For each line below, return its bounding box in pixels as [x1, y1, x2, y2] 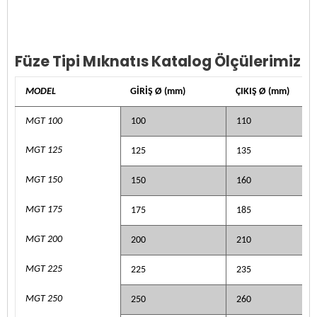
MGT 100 [25, 116, 62, 126]
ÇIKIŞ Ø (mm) [235, 86, 289, 96]
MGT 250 [25, 294, 62, 304]
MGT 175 [25, 204, 62, 214]
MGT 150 [25, 175, 62, 185]
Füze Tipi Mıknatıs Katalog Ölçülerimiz [15, 50, 301, 71]
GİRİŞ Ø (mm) [129, 86, 185, 96]
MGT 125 [25, 145, 62, 155]
